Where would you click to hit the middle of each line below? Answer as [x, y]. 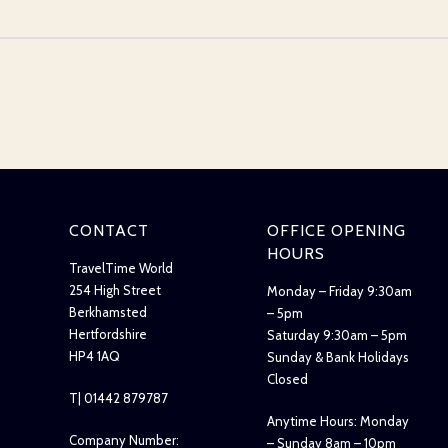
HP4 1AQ [95, 356]
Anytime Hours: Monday [338, 421]
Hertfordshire [108, 334]
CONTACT [109, 231]
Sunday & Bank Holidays [340, 357]
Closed [288, 379]
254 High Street [115, 290]
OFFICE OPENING [337, 231]
